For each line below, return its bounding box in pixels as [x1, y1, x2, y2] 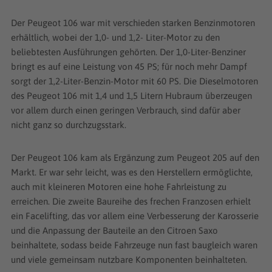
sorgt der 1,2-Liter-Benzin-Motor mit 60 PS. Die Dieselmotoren [11, 75, 258, 86]
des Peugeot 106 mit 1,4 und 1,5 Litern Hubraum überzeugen [11, 90, 252, 101]
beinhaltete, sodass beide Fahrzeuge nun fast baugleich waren [11, 239, 257, 250]
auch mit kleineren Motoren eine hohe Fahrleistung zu [11, 181, 226, 192]
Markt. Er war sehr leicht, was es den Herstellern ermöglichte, [11, 166, 253, 177]
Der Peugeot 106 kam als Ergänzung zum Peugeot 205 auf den [11, 152, 259, 163]
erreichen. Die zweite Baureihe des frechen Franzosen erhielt [11, 195, 251, 206]
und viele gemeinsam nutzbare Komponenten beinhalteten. [11, 254, 247, 265]
